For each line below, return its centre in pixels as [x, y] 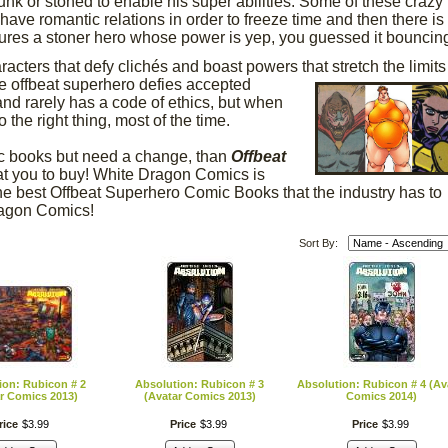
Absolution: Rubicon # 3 [199, 384]
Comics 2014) [381, 396]
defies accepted [194, 84]
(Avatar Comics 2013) [199, 396]
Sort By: [318, 243]
